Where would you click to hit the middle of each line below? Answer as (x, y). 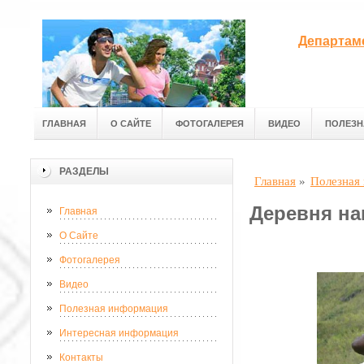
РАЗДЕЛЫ (84, 171)
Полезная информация (114, 309)
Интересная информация (119, 333)
